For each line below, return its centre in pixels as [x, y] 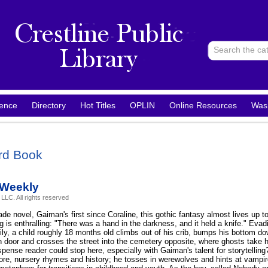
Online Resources [203, 105]
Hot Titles [98, 105]
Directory [49, 105]
